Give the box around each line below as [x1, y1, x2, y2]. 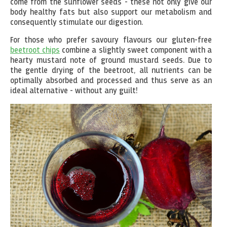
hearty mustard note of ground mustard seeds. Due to [10, 56, 212, 65]
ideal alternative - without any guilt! [10, 87, 138, 95]
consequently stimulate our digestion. [10, 18, 143, 27]
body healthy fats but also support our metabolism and [10, 8, 212, 17]
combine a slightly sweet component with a [60, 46, 212, 55]
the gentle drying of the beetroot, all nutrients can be [10, 66, 212, 75]
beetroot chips [10, 46, 60, 55]
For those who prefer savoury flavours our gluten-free [10, 36, 212, 45]
